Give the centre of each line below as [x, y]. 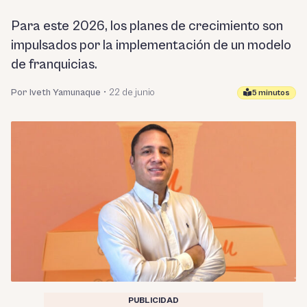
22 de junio [132, 93]
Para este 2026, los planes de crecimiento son [147, 26]
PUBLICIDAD [153, 300]
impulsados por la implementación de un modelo [151, 46]
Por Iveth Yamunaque [56, 93]
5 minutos [271, 93]
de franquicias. [54, 65]
